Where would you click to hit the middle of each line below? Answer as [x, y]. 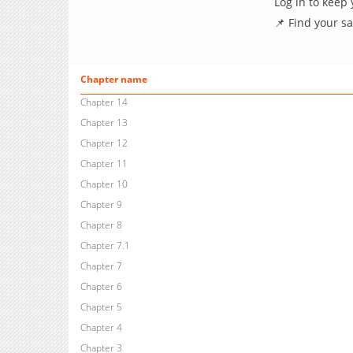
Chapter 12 [104, 143]
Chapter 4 [101, 328]
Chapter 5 [101, 307]
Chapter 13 [104, 123]
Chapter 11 [104, 164]
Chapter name [113, 80]
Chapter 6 [101, 287]
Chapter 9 [101, 205]
